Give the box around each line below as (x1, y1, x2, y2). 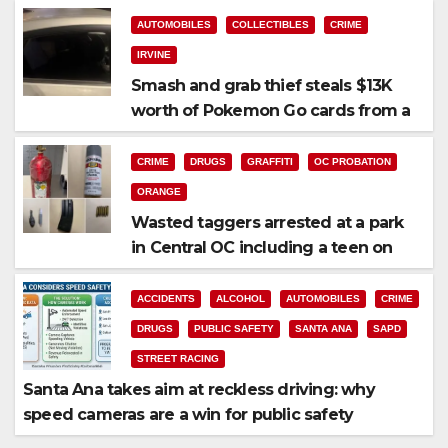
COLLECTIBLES (232, 18, 309, 30)
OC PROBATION (314, 155, 391, 167)
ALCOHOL (216, 292, 265, 304)
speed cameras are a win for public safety (23, 404, 354, 424)
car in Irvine (131, 125, 223, 145)
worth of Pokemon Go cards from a (131, 100, 411, 120)
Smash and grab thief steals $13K (131, 75, 393, 95)
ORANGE (137, 185, 181, 197)
